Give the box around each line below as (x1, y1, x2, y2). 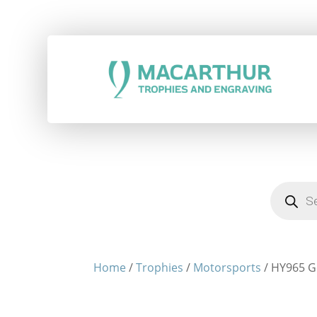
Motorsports (193, 260, 261, 275)
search (270, 198, 296, 210)
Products (270, 187, 304, 199)
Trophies (136, 260, 183, 275)
